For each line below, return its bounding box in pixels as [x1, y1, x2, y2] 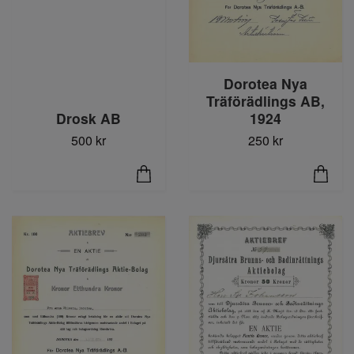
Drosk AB [56, 108, 121, 129]
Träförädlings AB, [206, 91, 325, 111]
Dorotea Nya [224, 73, 307, 94]
